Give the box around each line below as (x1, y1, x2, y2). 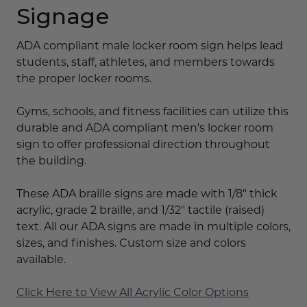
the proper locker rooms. (16, 71, 151, 85)
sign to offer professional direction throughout (16, 137, 270, 151)
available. (16, 252, 66, 266)
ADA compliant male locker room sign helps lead (16, 38, 283, 52)
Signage (16, 2, 109, 29)
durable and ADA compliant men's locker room (16, 121, 273, 134)
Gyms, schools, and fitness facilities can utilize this (16, 104, 288, 118)
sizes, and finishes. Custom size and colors (16, 236, 246, 249)
